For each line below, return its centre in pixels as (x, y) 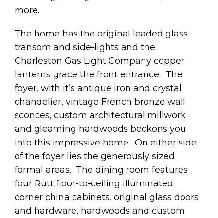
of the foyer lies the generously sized (95, 156)
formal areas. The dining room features (101, 170)
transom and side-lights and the (85, 47)
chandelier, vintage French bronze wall (100, 101)
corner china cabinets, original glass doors (107, 197)
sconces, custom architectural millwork (100, 115)
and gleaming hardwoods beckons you (100, 129)
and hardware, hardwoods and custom (100, 210)
